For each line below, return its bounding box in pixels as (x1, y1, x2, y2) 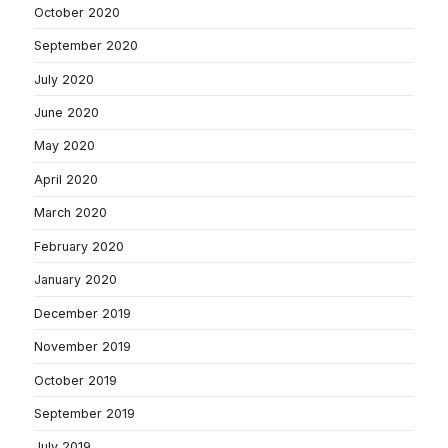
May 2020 (34, 138, 95, 154)
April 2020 (34, 171, 98, 187)
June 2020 (34, 105, 99, 120)
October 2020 (34, 4, 120, 20)
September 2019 (34, 405, 135, 421)
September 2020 (34, 38, 138, 54)
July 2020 (34, 71, 94, 87)
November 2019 (34, 339, 131, 355)
